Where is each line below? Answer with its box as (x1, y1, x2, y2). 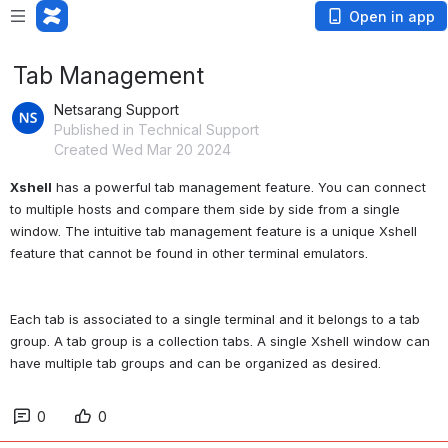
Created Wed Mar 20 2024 (54, 141, 231, 158)
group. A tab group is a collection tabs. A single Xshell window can (10, 333, 430, 349)
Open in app (349, 8, 435, 25)
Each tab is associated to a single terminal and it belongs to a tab (10, 311, 420, 327)
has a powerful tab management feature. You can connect (52, 179, 426, 195)
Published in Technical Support (54, 121, 259, 138)
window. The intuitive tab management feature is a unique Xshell (10, 223, 417, 239)
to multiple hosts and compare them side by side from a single (10, 201, 400, 217)
